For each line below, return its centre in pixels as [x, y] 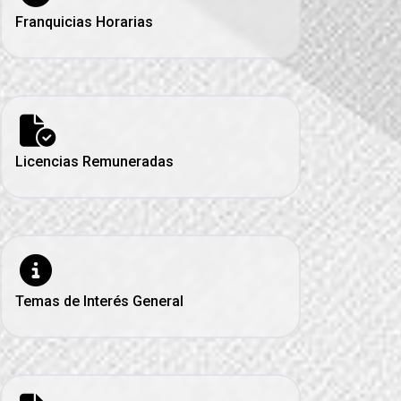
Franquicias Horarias [84, 21]
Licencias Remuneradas [94, 161]
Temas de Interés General [99, 301]
